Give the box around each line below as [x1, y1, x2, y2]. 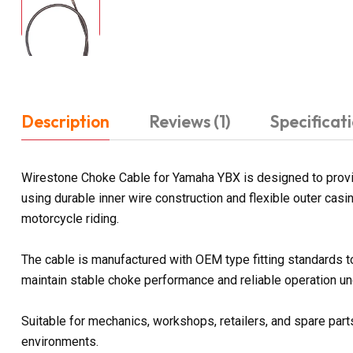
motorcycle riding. [21, 210, 119, 226]
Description [21, 110, 110, 132]
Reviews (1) [149, 110, 231, 132]
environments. [21, 333, 98, 349]
